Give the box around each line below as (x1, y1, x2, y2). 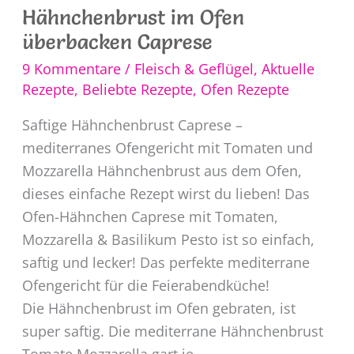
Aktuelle (261, 59, 314, 79)
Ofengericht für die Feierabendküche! (21, 276, 269, 296)
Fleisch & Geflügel (134, 59, 254, 79)
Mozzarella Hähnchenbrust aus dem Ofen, (21, 161, 302, 181)
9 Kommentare (21, 59, 121, 79)
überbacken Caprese (21, 29, 213, 55)
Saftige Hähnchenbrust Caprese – (21, 115, 243, 135)
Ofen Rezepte (200, 80, 289, 100)
